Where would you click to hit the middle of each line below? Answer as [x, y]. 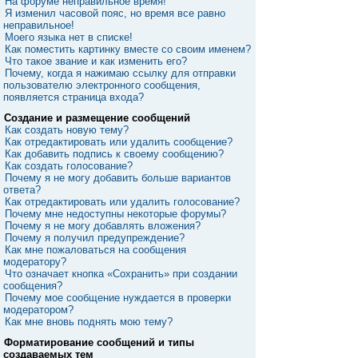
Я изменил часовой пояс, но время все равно [115, 13]
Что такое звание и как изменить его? [96, 61]
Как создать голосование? [69, 166]
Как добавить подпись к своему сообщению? [114, 154]
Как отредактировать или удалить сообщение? [119, 142]
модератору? [35, 262]
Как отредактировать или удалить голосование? [122, 202]
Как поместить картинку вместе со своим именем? [128, 49]
